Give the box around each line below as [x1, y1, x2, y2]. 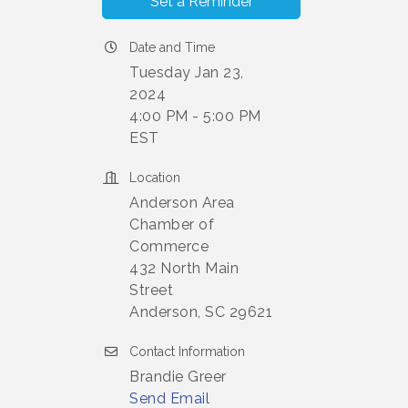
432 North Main [129, 260, 239, 277]
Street [129, 281, 173, 299]
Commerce [129, 238, 209, 255]
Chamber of [129, 216, 214, 233]
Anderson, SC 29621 [129, 303, 272, 321]
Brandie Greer [129, 368, 227, 385]
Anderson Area [129, 194, 235, 211]
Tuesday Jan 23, [129, 64, 244, 81]
